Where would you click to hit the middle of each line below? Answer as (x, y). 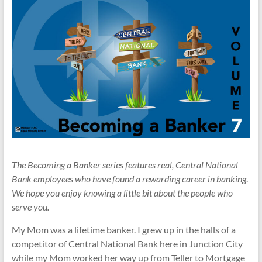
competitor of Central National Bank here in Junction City (127, 244)
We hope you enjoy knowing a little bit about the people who (122, 193)
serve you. (30, 207)
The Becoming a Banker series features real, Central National (125, 165)
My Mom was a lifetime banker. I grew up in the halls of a (123, 230)
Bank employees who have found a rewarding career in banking (129, 179)
